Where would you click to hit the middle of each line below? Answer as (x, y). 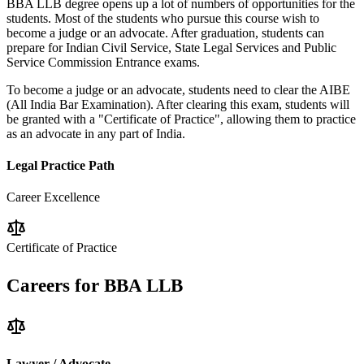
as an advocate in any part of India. (96, 133)
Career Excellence (53, 197)
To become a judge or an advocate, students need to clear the (162, 89)
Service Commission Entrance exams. (103, 62)
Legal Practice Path (61, 165)
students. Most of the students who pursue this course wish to (163, 18)
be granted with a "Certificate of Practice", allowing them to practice (181, 119)
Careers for (55, 286)
